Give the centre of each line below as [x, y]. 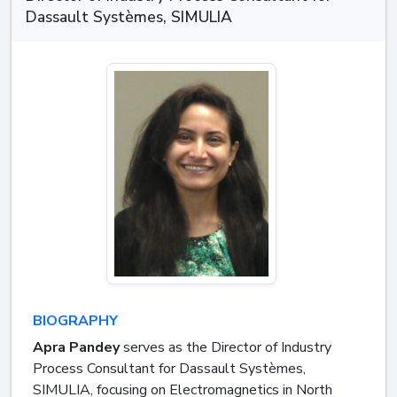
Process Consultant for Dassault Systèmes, [169, 368]
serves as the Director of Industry [226, 347]
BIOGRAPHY [75, 320]
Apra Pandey [76, 347]
